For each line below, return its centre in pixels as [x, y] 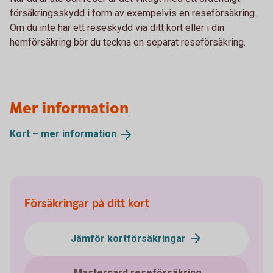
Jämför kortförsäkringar [129, 238]
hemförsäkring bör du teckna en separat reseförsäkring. [128, 43]
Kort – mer [36, 134]
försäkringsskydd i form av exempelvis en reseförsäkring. [133, 13]
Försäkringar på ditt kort [87, 204]
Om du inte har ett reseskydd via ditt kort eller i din [117, 28]
